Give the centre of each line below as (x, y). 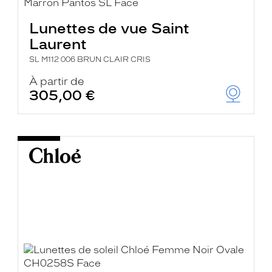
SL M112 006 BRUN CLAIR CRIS (90, 59)
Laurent (58, 44)
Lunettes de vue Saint (110, 28)
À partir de (57, 81)
